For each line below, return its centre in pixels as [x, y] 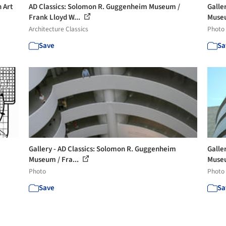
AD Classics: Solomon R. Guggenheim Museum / [105, 7]
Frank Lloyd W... [55, 17]
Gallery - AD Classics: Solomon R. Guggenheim [103, 149]
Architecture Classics [59, 29]
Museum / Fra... [55, 159]
